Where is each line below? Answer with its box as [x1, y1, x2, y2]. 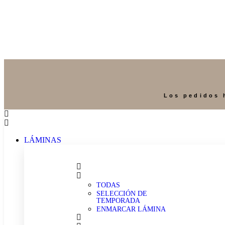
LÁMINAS [24, 136, 61, 144]
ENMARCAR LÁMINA [96, 205, 166, 213]
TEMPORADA [96, 197, 140, 204]
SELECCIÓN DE [96, 190, 147, 197]
